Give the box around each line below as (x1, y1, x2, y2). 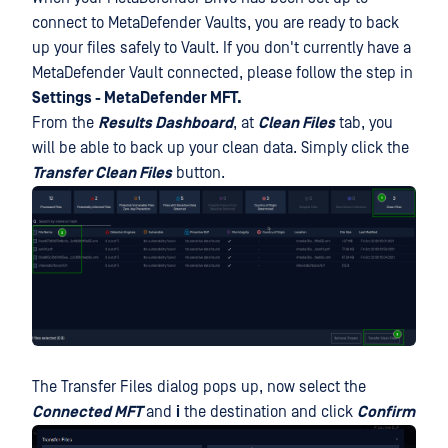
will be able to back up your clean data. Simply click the (32, 139, 409, 157)
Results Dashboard (98, 114, 233, 132)
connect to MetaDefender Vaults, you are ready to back (32, 14, 399, 32)
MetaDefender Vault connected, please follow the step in (32, 64, 413, 82)
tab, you (335, 114, 393, 132)
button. (172, 164, 225, 182)
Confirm (357, 402, 415, 421)
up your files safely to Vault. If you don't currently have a (32, 39, 411, 57)
